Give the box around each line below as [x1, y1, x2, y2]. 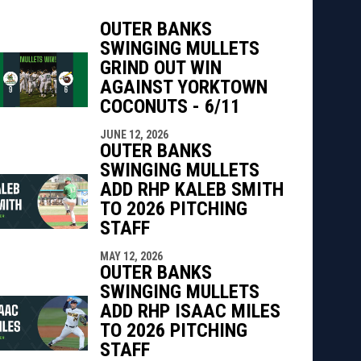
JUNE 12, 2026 [99, 127, 168, 141]
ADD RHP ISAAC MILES [99, 299, 280, 322]
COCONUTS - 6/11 [99, 94, 240, 118]
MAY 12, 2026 [99, 249, 163, 263]
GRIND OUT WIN [99, 56, 222, 79]
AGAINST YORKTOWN [99, 75, 268, 98]
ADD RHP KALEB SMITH [99, 177, 284, 201]
